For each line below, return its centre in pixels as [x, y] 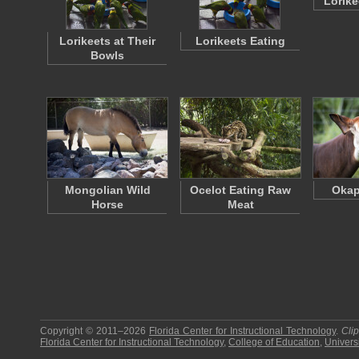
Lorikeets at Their [107, 41]
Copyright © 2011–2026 [95, 331]
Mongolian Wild [107, 190]
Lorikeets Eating [240, 41]
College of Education [274, 342]
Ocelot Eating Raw [240, 190]
